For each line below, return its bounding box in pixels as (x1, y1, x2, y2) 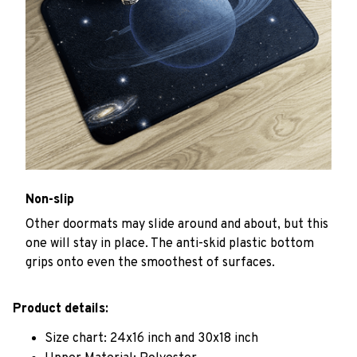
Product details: (13, 301, 108, 318)
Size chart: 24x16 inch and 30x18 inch (45, 331, 258, 347)
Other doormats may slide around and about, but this (25, 216, 328, 233)
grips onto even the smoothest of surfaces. (25, 254, 275, 271)
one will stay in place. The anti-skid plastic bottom (25, 235, 314, 252)
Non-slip (25, 192, 74, 209)
